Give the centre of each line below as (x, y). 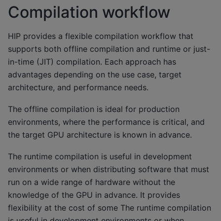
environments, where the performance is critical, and (106, 122)
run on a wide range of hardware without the (92, 182)
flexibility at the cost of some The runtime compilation (110, 208)
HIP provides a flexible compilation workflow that (101, 36)
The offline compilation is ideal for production (94, 109)
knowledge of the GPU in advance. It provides (94, 195)
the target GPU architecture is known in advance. (100, 134)
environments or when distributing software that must (109, 169)
